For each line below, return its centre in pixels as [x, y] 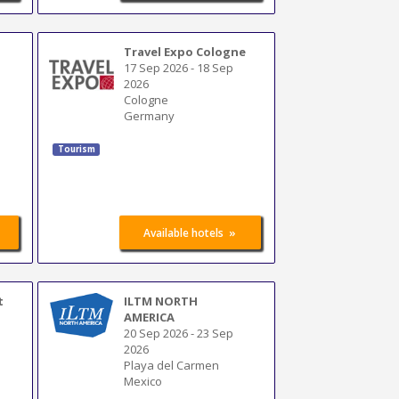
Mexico [143, 381]
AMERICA [150, 317]
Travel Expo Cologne [185, 51]
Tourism [76, 150]
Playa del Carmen [172, 365]
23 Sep [216, 333]
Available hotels [184, 233]
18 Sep [216, 67]
